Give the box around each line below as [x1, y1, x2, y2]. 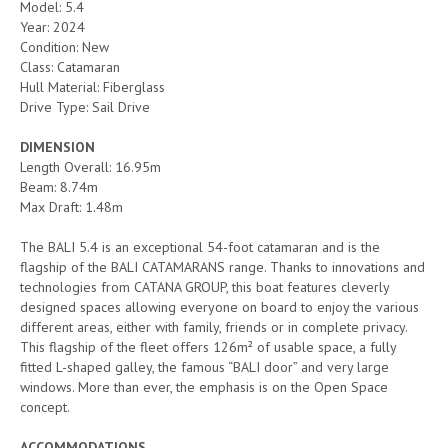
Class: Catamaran [20, 57, 120, 76]
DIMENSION [20, 137, 95, 156]
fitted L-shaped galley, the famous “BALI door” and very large [20, 357, 389, 376]
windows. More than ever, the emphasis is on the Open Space [20, 377, 388, 396]
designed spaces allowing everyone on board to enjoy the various [20, 297, 419, 316]
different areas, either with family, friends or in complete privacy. [20, 317, 407, 336]
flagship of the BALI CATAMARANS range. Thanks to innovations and [20, 257, 425, 276]
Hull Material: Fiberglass [20, 77, 165, 96]
